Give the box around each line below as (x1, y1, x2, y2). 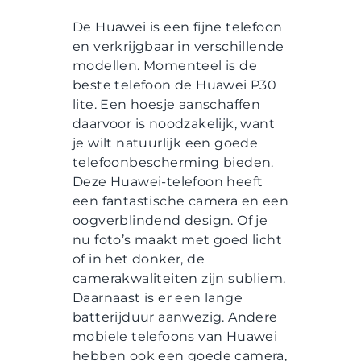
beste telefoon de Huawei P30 (73, 77, 277, 93)
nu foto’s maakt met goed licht (73, 232, 282, 248)
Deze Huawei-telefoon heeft (73, 174, 263, 190)
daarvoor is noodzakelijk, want (73, 116, 275, 132)
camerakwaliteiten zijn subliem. (73, 271, 286, 287)
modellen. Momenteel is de (73, 58, 257, 74)
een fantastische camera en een (73, 193, 288, 210)
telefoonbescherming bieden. (73, 155, 274, 171)
